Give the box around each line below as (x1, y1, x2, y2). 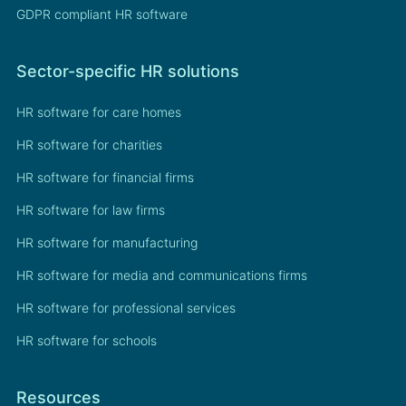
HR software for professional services (16, 300, 236, 316)
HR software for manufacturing (16, 235, 198, 251)
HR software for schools (16, 333, 157, 349)
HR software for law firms (16, 202, 165, 218)
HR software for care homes (16, 104, 181, 121)
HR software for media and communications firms (16, 267, 307, 284)
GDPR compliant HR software (16, 6, 188, 23)
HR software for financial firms (16, 169, 194, 186)
